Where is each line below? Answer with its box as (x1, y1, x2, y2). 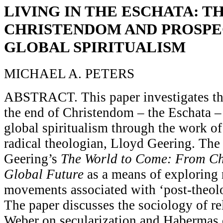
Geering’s (4, 151, 61, 166)
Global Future (4, 166, 84, 182)
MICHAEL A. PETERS (4, 66, 134, 81)
